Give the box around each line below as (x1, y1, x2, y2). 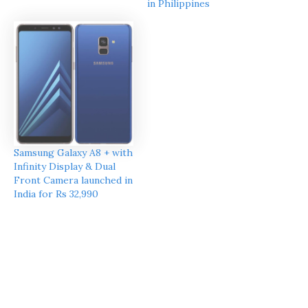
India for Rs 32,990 (14, 187, 98, 200)
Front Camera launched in (14, 173, 133, 186)
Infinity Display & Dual (14, 159, 115, 173)
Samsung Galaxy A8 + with (14, 146, 133, 159)
